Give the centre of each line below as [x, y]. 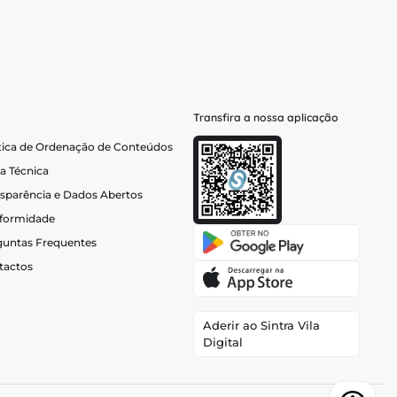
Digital [223, 342]
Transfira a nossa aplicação [266, 117]
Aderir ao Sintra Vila [262, 325]
